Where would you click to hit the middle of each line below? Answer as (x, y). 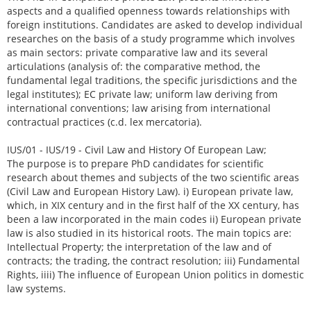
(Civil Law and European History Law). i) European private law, (150, 191)
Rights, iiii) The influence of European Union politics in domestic (155, 275)
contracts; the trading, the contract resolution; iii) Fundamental (153, 261)
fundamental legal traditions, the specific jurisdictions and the (152, 80)
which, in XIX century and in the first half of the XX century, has (153, 205)
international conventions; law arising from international (139, 108)
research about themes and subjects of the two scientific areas (153, 177)
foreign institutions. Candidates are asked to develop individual (155, 25)
